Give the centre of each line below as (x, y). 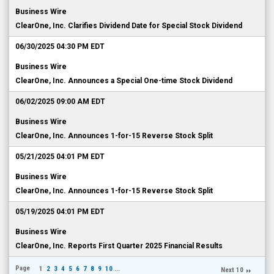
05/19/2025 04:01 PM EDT (60, 212)
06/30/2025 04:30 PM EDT (60, 46)
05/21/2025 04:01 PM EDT (60, 157)
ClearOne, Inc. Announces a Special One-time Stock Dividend (124, 81)
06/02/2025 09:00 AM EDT (60, 102)
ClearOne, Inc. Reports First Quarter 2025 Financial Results (119, 246)
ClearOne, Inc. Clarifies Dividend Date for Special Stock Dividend (129, 26)
